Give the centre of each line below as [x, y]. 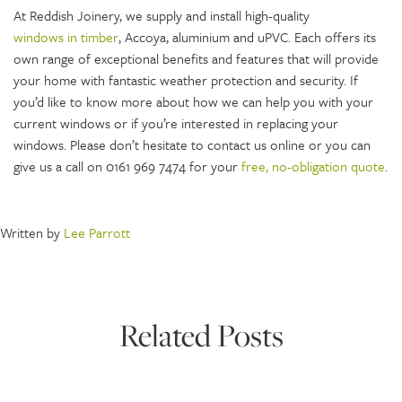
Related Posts [201, 335]
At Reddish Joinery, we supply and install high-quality [162, 15]
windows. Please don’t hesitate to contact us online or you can [192, 144]
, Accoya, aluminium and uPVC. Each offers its [247, 36]
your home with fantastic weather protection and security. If [186, 79]
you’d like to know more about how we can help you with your [193, 101]
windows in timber [66, 36]
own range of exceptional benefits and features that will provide [196, 58]
